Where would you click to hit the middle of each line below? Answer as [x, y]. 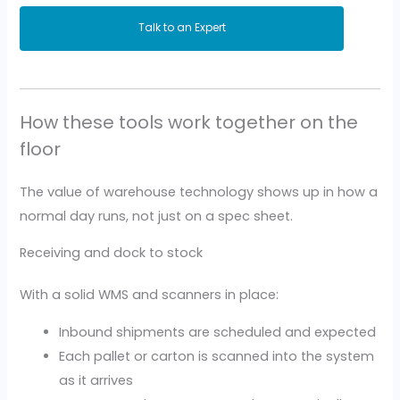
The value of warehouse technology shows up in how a [199, 192]
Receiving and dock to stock [112, 253]
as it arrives [96, 380]
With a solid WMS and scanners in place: [150, 295]
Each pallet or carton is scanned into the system [217, 356]
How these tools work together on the [189, 122]
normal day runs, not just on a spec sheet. [157, 216]
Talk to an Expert [182, 28]
